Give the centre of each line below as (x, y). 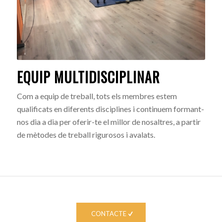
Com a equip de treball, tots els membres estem (97, 96)
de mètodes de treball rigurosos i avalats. (86, 135)
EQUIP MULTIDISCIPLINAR (88, 77)
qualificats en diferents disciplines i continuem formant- (110, 109)
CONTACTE (109, 214)
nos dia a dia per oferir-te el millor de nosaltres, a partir (109, 122)
